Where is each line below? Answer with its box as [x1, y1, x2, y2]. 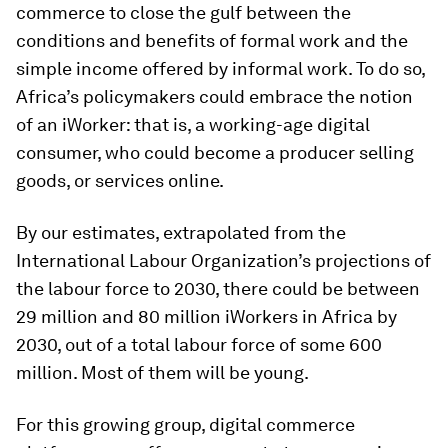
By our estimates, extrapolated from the [16, 222, 346, 243]
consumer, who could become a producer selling [16, 142, 414, 163]
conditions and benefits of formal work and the [16, 30, 408, 51]
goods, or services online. [16, 170, 224, 191]
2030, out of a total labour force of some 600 [16, 334, 382, 355]
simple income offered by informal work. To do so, [16, 58, 425, 79]
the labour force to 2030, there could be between [16, 278, 420, 299]
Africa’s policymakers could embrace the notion [16, 86, 413, 107]
